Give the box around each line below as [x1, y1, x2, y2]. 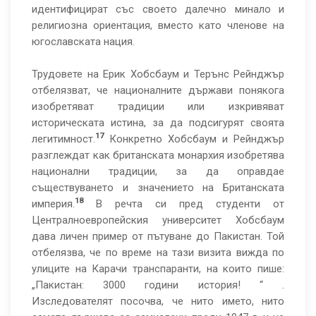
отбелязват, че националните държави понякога [32, 84, 284, 97]
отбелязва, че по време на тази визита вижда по [32, 246, 284, 259]
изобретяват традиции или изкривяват [32, 100, 284, 113]
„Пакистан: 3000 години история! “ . [32, 279, 284, 291]
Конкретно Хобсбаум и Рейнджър [104, 133, 284, 145]
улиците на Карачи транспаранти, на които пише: [32, 262, 284, 275]
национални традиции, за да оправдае [32, 165, 284, 178]
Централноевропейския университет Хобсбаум [32, 214, 284, 226]
